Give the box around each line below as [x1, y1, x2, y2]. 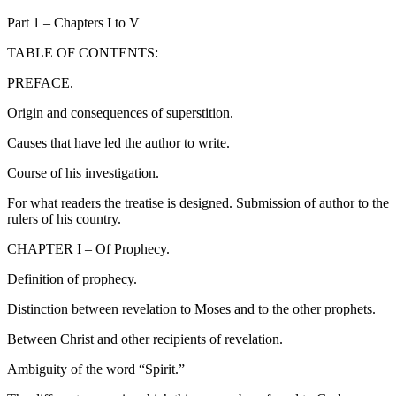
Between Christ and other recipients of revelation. [7, 331, 283, 347]
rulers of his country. [7, 211, 121, 227]
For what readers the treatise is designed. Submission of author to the [7, 195, 389, 211]
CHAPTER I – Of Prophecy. [7, 241, 170, 257]
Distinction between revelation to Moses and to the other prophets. [7, 301, 376, 317]
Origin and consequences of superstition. [7, 105, 233, 121]
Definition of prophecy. [7, 271, 137, 287]
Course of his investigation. [7, 165, 159, 181]
